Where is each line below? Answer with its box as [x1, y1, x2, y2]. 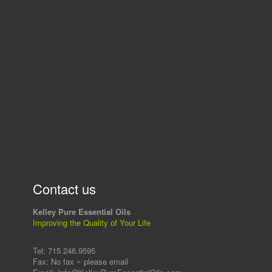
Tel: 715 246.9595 [32, 244, 95, 256]
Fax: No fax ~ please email [32, 255, 128, 267]
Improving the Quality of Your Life [32, 216, 151, 228]
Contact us [32, 178, 96, 198]
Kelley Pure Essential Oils [32, 205, 131, 217]
